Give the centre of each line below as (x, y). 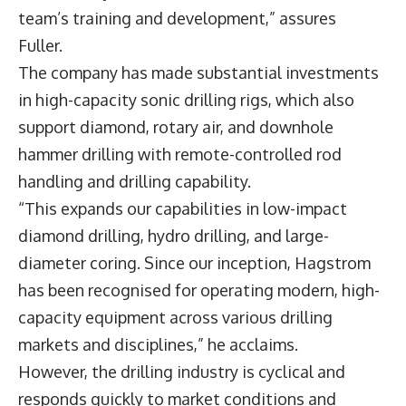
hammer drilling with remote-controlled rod (180, 155)
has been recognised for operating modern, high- (199, 290)
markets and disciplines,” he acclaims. (164, 345)
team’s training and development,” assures (177, 19)
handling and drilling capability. (138, 182)
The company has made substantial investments (198, 73)
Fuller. (44, 46)
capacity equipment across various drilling (175, 318)
